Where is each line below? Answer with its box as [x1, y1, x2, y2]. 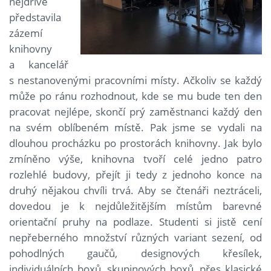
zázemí [9, 26, 42, 41]
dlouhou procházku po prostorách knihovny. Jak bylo [9, 136, 262, 151]
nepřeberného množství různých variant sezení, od [9, 230, 262, 245]
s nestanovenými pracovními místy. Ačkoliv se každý [9, 73, 262, 88]
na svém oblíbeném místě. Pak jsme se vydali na [9, 120, 262, 135]
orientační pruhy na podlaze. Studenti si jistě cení [9, 215, 262, 229]
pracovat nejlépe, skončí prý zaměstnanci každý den [9, 105, 262, 119]
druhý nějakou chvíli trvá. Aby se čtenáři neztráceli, [9, 183, 262, 198]
